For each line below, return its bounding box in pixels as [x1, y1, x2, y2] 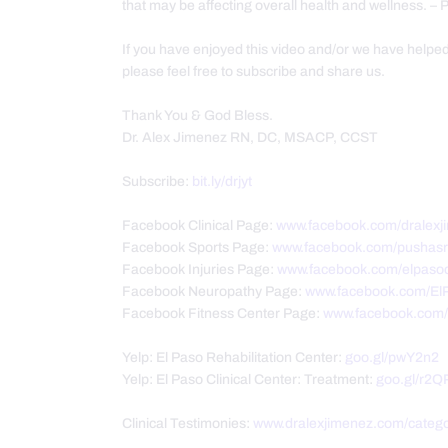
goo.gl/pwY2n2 [345, 350, 439, 366]
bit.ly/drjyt [192, 174, 252, 190]
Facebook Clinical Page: [122, 218, 276, 234]
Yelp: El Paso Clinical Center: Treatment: [122, 372, 376, 388]
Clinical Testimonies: [122, 416, 253, 432]
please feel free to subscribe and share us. [122, 64, 385, 80]
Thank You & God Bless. [122, 108, 273, 124]
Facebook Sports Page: [122, 240, 272, 256]
